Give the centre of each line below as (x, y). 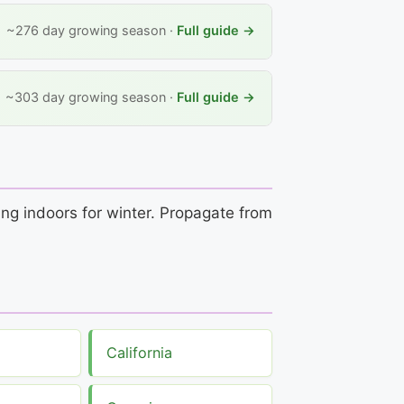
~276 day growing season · (92, 31)
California (139, 352)
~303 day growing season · (91, 97)
